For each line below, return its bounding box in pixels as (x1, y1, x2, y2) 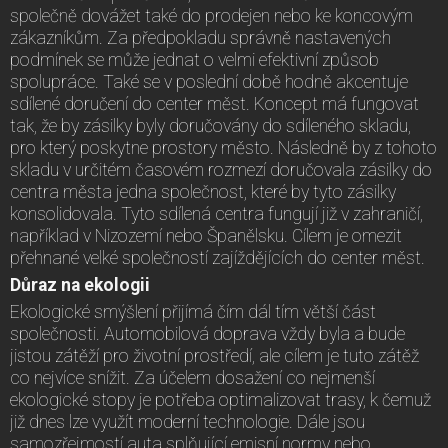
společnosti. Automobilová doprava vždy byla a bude (10, 323, 405, 344)
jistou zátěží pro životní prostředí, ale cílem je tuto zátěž (10, 345, 419, 366)
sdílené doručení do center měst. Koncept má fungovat (10, 93, 419, 114)
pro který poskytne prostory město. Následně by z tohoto (10, 137, 437, 158)
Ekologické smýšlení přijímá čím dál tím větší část (10, 301, 376, 322)
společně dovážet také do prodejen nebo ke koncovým (10, 5, 413, 26)
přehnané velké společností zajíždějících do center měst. (10, 247, 429, 268)
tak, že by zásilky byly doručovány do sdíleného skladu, (10, 115, 411, 136)
